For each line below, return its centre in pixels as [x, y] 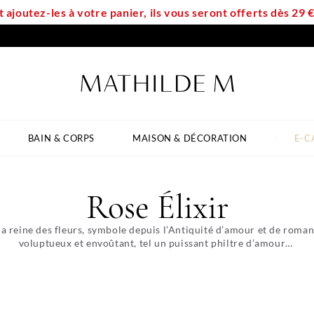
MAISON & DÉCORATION [190, 138]
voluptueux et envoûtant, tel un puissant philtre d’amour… [157, 243]
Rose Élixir [157, 207]
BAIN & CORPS [61, 138]
